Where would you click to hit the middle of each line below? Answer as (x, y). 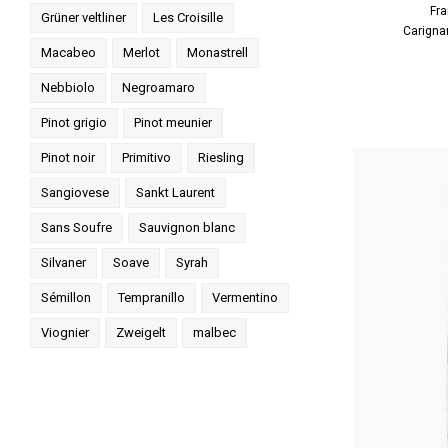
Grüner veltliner (83, 17)
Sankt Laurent (175, 192)
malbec (214, 332)
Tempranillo (151, 297)
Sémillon (66, 297)
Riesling (221, 157)
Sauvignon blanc (187, 227)
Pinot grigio (74, 122)
